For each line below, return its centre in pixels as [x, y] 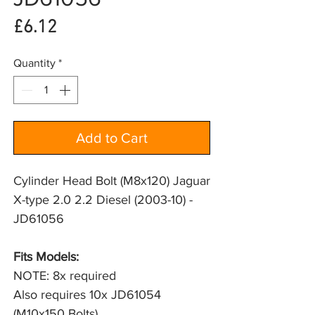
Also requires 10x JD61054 [87, 295]
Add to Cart [112, 138]
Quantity [34, 63]
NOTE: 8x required [65, 276]
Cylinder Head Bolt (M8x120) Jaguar [112, 181]
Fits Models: [48, 257]
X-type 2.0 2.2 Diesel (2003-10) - [103, 200]
